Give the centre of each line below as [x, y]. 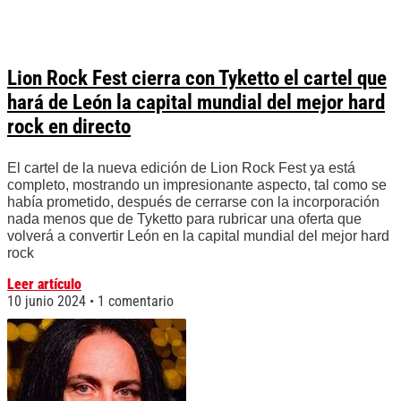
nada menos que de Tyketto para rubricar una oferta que [184, 219]
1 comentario [134, 302]
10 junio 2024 [48, 302]
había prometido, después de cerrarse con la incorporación [193, 202]
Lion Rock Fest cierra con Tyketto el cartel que [197, 79]
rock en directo [69, 127]
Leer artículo [44, 285]
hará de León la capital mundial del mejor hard [196, 103]
